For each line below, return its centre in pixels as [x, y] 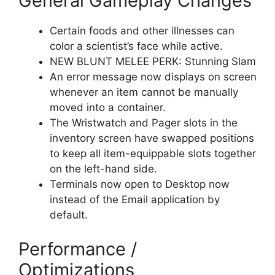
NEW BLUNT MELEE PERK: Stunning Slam [153, 62]
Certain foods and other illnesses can [142, 31]
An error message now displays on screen [153, 77]
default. [69, 215]
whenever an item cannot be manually [144, 92]
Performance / [78, 249]
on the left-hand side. [103, 169]
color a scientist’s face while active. [136, 46]
